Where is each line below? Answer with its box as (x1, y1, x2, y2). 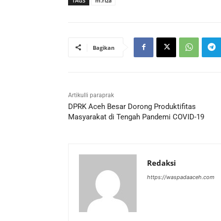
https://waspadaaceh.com (147, 173, 215, 181)
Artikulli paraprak (68, 91, 114, 99)
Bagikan (93, 43, 114, 51)
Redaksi (147, 157, 176, 168)
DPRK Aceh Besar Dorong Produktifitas (68, 102, 196, 111)
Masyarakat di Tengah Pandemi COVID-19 (68, 112, 204, 121)
